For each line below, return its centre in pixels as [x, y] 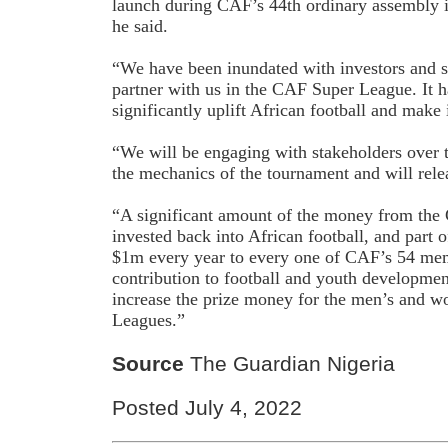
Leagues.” [149, 319]
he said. [140, 26]
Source [148, 363]
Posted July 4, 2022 [207, 408]
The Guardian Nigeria [290, 363]
